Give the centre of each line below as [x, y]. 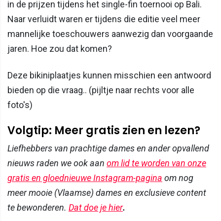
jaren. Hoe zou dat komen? [60, 49]
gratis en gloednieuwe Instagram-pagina [85, 178]
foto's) [20, 105]
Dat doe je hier [96, 208]
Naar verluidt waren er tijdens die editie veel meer [104, 19]
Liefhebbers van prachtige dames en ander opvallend [108, 148]
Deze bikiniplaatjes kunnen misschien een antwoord [109, 75]
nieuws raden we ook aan [57, 163]
